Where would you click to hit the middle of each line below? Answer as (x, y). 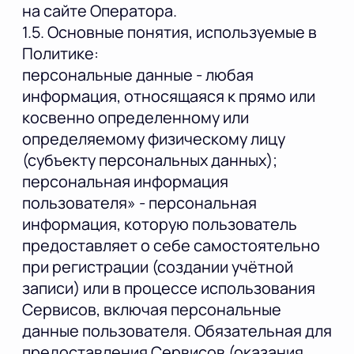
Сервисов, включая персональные (152, 310)
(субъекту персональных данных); (150, 160)
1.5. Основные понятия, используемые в (169, 32)
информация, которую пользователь (160, 224)
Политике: (60, 54)
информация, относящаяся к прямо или (169, 96)
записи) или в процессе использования (169, 288)
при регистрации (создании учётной (158, 267)
